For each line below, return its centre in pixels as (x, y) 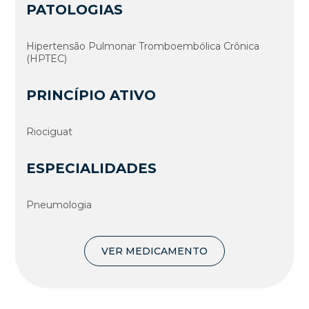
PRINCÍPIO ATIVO (91, 95)
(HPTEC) (47, 58)
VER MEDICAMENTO (154, 251)
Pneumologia (59, 205)
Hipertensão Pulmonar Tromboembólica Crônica (143, 46)
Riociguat (50, 131)
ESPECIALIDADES (92, 168)
